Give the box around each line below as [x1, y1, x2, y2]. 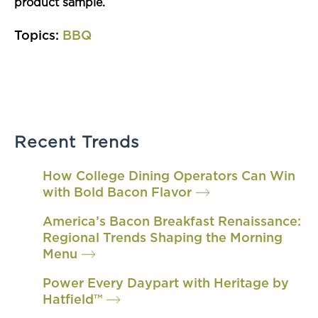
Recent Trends [14, 135, 139, 152]
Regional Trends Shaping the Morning [43, 232, 283, 246]
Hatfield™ [43, 294, 102, 307]
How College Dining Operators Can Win [43, 170, 295, 184]
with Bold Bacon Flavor [43, 187, 192, 200]
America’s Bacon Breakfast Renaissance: [43, 216, 301, 229]
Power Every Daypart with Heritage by [43, 278, 289, 291]
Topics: [14, 30, 62, 43]
